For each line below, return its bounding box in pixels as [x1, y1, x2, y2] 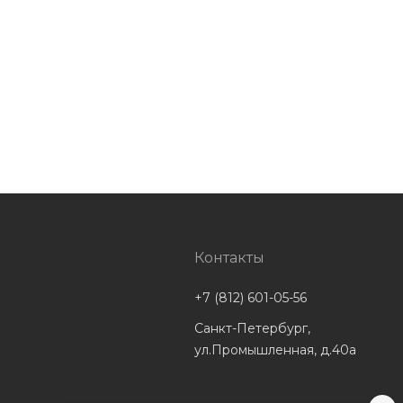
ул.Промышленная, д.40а [194, 342, 356, 358]
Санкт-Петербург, [194, 320, 310, 336]
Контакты [194, 249, 264, 266]
